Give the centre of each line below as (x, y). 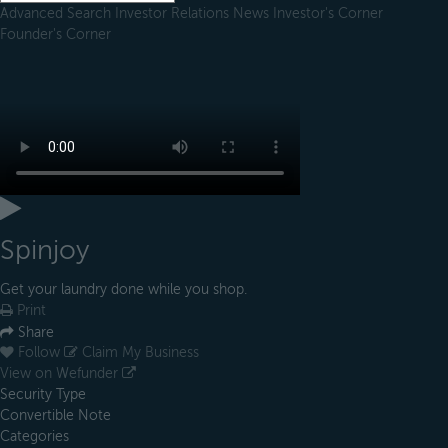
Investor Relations (174, 13)
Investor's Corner (328, 13)
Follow (39, 353)
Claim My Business (138, 353)
